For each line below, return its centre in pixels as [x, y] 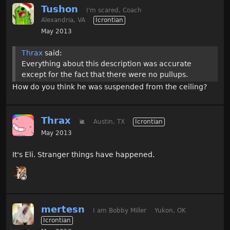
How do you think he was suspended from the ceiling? [110, 87]
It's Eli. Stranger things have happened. [83, 154]
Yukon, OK [170, 210]
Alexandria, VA [63, 20]
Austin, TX [109, 121]
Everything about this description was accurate [107, 63]
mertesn [63, 209]
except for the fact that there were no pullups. [105, 74]
